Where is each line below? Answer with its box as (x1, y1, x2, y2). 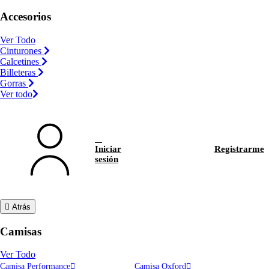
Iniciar (95, 144, 121, 154)
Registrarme (214, 144, 264, 154)
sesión (95, 154, 118, 165)
